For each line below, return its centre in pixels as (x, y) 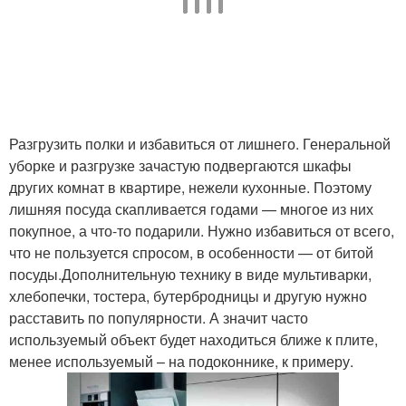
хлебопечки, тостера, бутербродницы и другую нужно (188, 296)
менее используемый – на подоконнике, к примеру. (181, 361)
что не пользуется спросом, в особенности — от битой (191, 252)
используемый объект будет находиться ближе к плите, (193, 339)
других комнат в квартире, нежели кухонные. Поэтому (190, 187)
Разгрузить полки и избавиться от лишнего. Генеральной (200, 144)
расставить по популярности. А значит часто (159, 318)
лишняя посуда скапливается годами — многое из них (191, 209)
